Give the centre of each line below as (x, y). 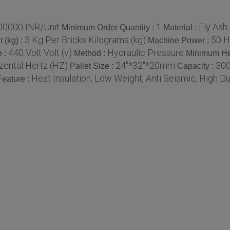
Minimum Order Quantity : (109, 27)
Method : (91, 53)
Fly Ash (213, 27)
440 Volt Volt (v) (40, 53)
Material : (181, 27)
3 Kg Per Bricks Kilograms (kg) (85, 40)
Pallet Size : (93, 66)
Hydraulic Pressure (146, 53)
